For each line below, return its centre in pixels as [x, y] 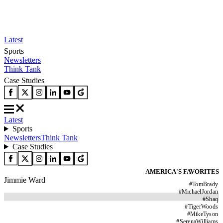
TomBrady [205, 184]
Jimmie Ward [25, 180]
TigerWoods [203, 207]
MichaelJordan [200, 192]
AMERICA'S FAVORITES [182, 171]
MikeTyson [204, 214]
